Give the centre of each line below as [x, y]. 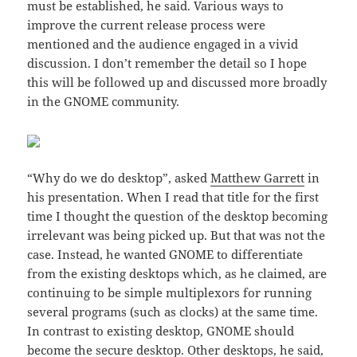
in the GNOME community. [104, 102]
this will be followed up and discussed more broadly [177, 82]
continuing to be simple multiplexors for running [170, 293]
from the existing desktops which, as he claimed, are [177, 274]
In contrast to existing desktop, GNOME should [161, 331]
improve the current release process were [147, 25]
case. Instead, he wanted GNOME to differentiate [165, 255]
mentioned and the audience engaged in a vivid [163, 44]
